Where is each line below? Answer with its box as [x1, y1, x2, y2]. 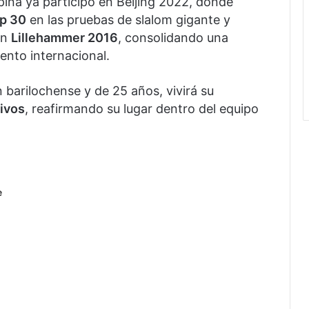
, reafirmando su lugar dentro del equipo [25, 101, 259, 116]
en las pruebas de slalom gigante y [26, 12, 230, 27]
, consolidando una [118, 30, 228, 45]
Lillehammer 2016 [11, 30, 118, 45]
